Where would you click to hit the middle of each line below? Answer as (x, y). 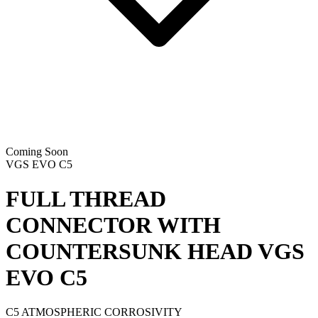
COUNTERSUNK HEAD (129, 252)
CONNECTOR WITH (113, 225)
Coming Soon (37, 151)
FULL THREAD (86, 199)
